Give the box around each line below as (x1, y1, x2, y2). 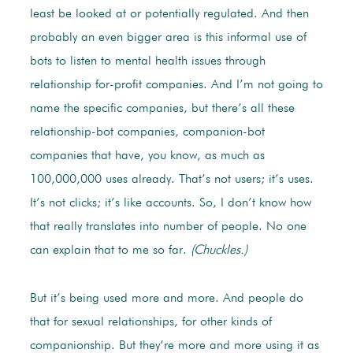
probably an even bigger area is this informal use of (29, 32, 307, 45)
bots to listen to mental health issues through (29, 55, 266, 69)
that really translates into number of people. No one (29, 221, 307, 234)
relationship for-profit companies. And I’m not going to (29, 79, 323, 92)
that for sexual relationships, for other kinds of (29, 316, 272, 329)
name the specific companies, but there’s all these (29, 102, 295, 116)
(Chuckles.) (190, 244, 247, 258)
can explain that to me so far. (29, 244, 191, 258)
